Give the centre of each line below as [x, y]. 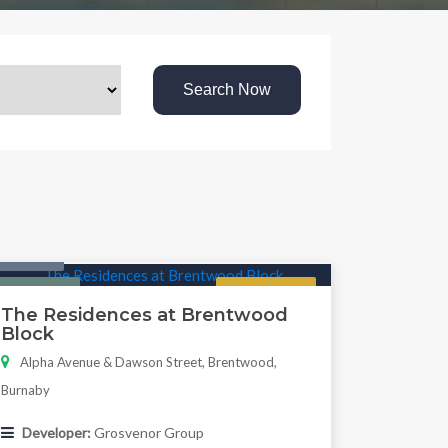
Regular [265, 292]
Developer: [56, 433]
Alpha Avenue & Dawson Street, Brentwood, [148, 362]
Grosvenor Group [147, 433]
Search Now [227, 89]
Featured [38, 292]
